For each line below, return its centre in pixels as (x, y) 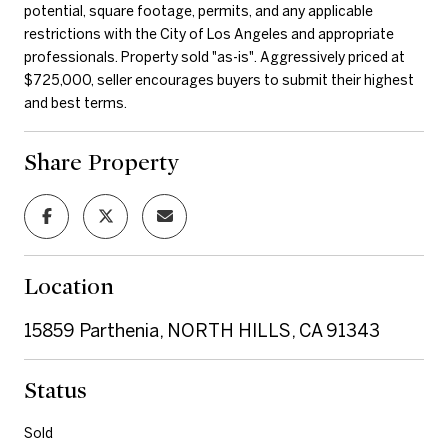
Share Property (101, 162)
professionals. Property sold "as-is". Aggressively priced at (214, 56)
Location (69, 286)
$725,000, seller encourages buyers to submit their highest (219, 79)
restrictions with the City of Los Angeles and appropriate (209, 33)
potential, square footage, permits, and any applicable (198, 10)
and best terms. (75, 102)
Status (55, 390)
